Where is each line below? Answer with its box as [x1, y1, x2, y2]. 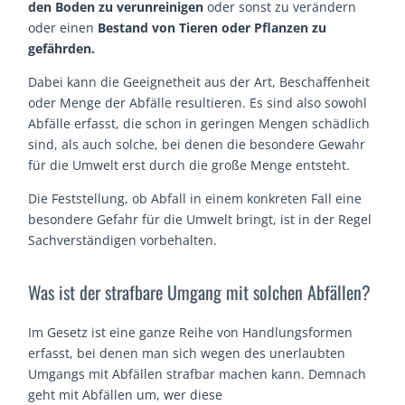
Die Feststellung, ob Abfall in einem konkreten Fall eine [28, 189, 363, 207]
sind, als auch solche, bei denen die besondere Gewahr [28, 135, 366, 153]
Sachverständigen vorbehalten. [28, 231, 218, 249]
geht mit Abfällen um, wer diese [28, 385, 223, 403]
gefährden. [28, 39, 96, 57]
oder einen [28, 18, 99, 36]
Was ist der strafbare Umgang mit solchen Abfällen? [28, 278, 372, 306]
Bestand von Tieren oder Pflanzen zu [98, 18, 327, 36]
